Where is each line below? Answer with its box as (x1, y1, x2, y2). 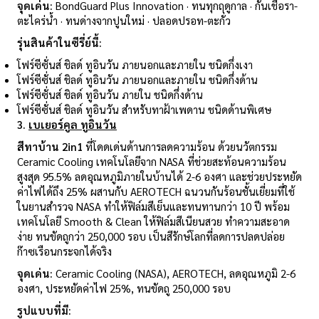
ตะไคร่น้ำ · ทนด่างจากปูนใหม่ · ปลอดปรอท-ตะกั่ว (17, 14, 231, 28)
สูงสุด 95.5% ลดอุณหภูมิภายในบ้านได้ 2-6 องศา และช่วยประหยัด (17, 169, 302, 184)
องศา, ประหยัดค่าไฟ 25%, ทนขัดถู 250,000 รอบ (17, 281, 231, 296)
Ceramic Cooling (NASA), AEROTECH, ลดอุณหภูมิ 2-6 (53, 266, 296, 281)
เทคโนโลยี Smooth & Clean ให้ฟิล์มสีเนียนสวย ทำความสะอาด (17, 214, 290, 229)
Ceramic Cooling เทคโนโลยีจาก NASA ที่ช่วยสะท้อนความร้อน (17, 155, 286, 169)
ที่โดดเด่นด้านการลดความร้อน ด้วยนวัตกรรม (83, 140, 277, 154)
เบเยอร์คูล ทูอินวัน (28, 117, 117, 132)
